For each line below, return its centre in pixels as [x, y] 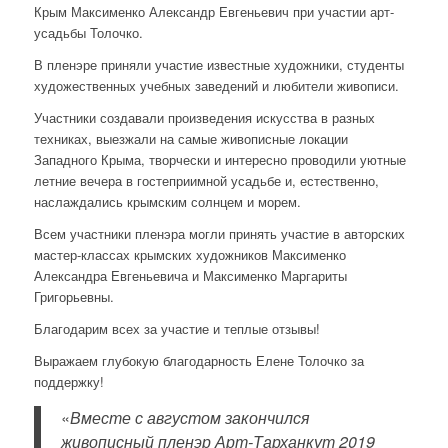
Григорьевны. [73, 297]
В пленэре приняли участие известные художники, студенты [218, 65]
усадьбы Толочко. [88, 33]
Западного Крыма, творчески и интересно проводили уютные [219, 160]
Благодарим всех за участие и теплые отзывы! [176, 329]
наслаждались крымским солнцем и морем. [167, 202]
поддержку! [68, 382]
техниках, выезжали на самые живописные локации [190, 139]
